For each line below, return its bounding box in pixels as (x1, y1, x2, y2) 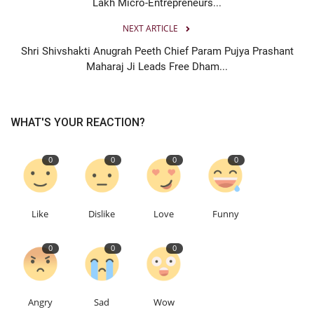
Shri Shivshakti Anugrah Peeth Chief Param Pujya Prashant (20, 44, 294, 57)
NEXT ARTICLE (122, 22, 178, 34)
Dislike (88, 207, 116, 220)
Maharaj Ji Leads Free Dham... (86, 60, 228, 73)
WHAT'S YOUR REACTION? (11, 115, 145, 129)
